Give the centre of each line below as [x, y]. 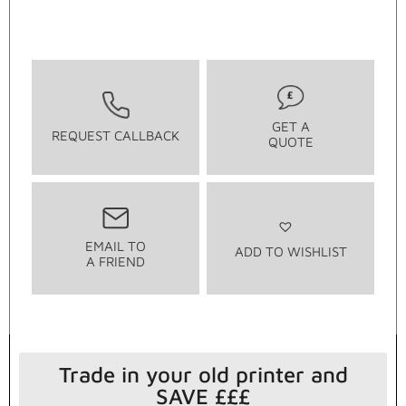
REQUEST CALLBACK [116, 136]
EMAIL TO [116, 246]
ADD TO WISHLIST [290, 251]
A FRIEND [116, 262]
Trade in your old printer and [203, 375]
